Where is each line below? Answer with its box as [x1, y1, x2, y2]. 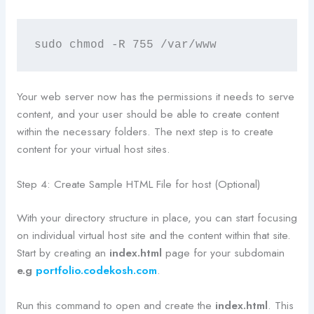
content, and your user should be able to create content [16, 105, 279, 122]
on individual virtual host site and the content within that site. [16, 226, 291, 243]
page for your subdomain [161, 244, 285, 261]
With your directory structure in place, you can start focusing [16, 209, 297, 226]
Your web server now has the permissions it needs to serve [16, 88, 294, 104]
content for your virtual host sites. [16, 140, 170, 157]
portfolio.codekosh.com [35, 261, 157, 278]
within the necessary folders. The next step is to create [16, 123, 273, 139]
